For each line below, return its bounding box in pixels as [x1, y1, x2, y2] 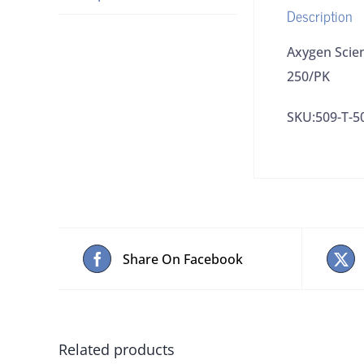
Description [287, 3, 353, 28]
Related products [58, 340, 175, 359]
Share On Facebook [123, 249, 243, 268]
